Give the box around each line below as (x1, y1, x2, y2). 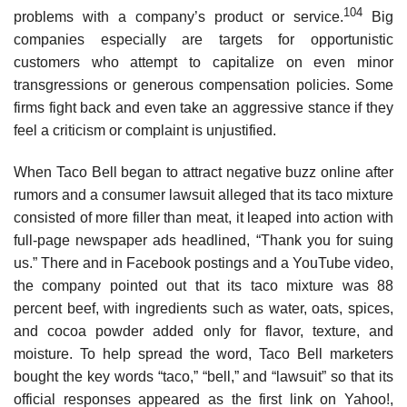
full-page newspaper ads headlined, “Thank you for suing (14, 232, 393, 248)
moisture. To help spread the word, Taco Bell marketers (14, 345, 393, 362)
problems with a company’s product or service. (14, 9, 343, 25)
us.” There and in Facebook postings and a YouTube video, (14, 254, 393, 271)
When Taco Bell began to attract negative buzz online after (14, 164, 393, 180)
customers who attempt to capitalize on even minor (14, 55, 393, 71)
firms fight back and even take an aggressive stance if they (14, 100, 393, 116)
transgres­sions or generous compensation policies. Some (14, 77, 393, 94)
